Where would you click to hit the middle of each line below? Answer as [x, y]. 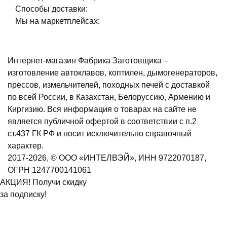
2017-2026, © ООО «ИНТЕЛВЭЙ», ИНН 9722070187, [107, 158]
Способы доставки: [51, 9]
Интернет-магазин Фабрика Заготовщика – [88, 61]
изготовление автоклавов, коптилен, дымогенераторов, [112, 73]
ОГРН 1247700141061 [49, 170]
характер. [26, 146]
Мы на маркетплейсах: [58, 21]
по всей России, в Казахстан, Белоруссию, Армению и [109, 97]
